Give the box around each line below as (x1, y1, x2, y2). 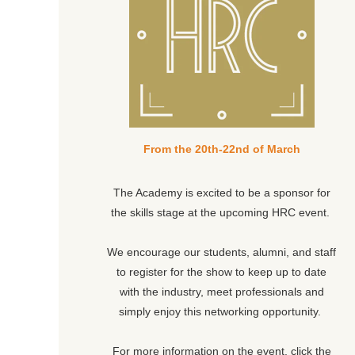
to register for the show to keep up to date (116, 265, 326, 279)
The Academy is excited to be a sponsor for (113, 186, 330, 200)
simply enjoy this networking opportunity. (119, 305, 324, 319)
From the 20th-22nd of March (143, 143, 300, 156)
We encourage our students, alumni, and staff (107, 246, 336, 259)
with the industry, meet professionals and (119, 285, 324, 299)
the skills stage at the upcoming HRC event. (110, 206, 333, 219)
